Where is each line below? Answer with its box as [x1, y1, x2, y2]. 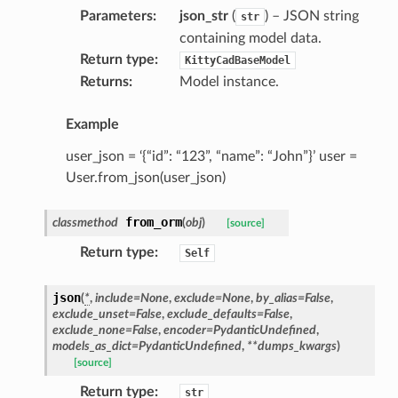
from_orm [124, 214, 182, 229]
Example [65, 116, 119, 131]
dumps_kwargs [257, 338, 337, 353]
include [94, 291, 133, 305]
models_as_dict [52, 338, 131, 353]
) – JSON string [264, 8, 359, 23]
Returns [79, 74, 129, 89]
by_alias [255, 291, 298, 305]
